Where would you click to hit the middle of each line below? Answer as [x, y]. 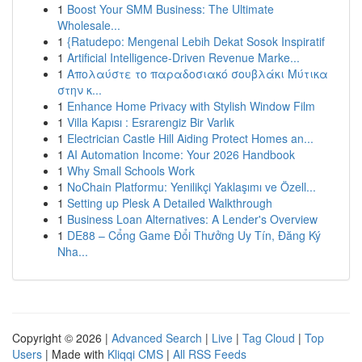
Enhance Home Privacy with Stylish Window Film [191, 106]
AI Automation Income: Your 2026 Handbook [181, 154]
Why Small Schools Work [131, 170]
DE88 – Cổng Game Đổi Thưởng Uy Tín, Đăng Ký [194, 235]
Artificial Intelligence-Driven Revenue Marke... [183, 57]
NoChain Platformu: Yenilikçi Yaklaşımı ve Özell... [192, 187]
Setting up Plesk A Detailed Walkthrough [170, 203]
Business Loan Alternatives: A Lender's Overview [192, 219]
